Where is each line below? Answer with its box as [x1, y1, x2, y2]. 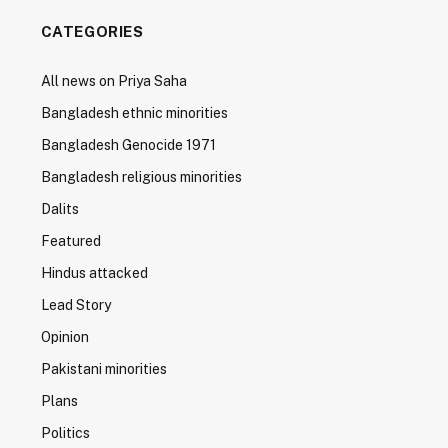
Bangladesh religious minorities [40, 169, 242, 185]
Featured [40, 233, 101, 249]
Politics [40, 425, 90, 441]
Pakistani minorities [40, 361, 167, 377]
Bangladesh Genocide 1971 [40, 137, 216, 153]
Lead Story [40, 297, 111, 313]
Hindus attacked [40, 265, 148, 281]
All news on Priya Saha [40, 73, 187, 89]
